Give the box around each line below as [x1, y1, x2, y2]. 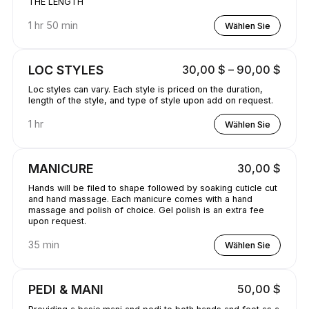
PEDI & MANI [28, 281, 103, 297]
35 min [28, 239, 59, 251]
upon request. [28, 216, 86, 227]
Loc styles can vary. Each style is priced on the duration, [28, 84, 263, 95]
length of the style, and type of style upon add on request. [28, 95, 273, 106]
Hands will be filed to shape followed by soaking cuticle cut [28, 183, 277, 194]
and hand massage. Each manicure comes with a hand [28, 194, 252, 205]
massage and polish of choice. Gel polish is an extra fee [28, 205, 264, 216]
